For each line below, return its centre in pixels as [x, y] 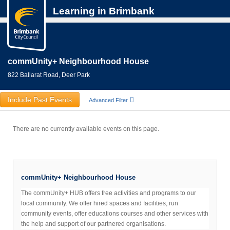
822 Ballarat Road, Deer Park [49, 75]
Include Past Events [40, 100]
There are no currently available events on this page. [86, 129]
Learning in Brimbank [104, 11]
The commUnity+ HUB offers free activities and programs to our [109, 193]
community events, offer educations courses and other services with [115, 214]
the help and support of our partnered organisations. [93, 224]
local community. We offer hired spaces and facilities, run [100, 203]
